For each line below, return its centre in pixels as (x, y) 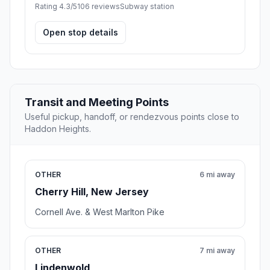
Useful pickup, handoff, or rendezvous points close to (132, 117)
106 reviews (99, 7)
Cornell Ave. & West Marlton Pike (100, 212)
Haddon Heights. (58, 129)
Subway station (147, 7)
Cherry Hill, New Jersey (92, 192)
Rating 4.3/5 (56, 7)
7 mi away (217, 251)
